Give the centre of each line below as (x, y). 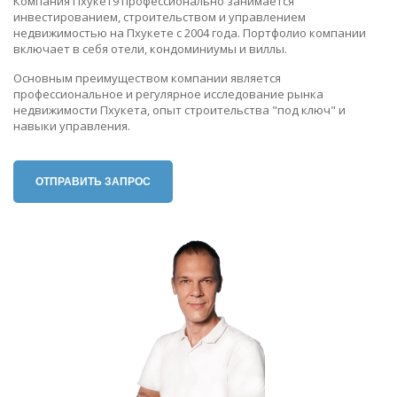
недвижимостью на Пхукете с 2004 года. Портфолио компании (190, 32)
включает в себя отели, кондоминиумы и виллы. (150, 48)
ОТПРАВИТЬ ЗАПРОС (93, 181)
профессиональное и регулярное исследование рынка (168, 93)
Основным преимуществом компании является (147, 78)
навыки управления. (72, 125)
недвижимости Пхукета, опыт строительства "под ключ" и (179, 109)
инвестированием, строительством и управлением (160, 16)
